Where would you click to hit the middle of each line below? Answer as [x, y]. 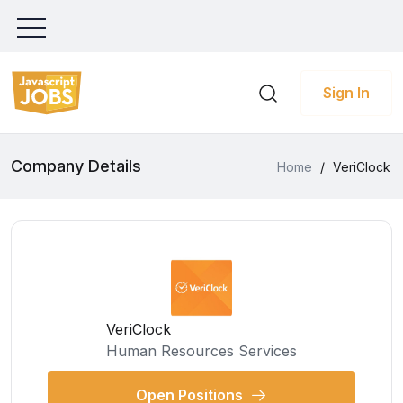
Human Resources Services [201, 350]
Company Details [76, 166]
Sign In [346, 92]
